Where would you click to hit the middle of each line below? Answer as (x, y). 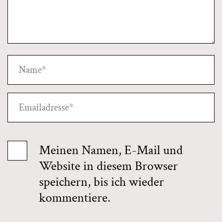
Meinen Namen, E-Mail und (111, 150)
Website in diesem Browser (109, 166)
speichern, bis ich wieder (102, 182)
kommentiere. (75, 198)
